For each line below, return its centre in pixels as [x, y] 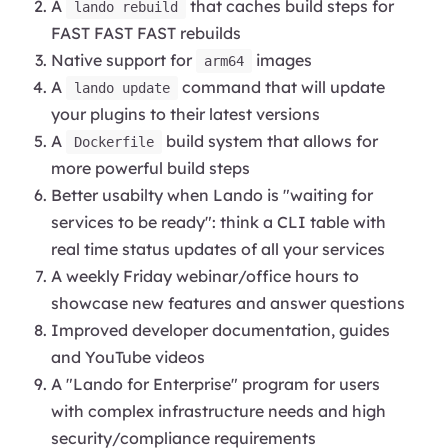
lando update [122, 87]
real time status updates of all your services [218, 248]
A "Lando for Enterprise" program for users [216, 383]
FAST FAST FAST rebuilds [146, 32]
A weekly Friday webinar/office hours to [205, 275]
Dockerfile [114, 141]
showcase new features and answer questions [228, 302]
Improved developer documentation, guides [221, 329]
